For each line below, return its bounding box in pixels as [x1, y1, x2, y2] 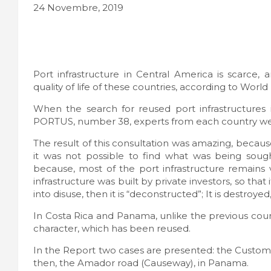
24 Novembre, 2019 [33, 1, 123, 13]
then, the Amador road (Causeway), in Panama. [33, 256, 249, 269]
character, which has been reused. [33, 222, 191, 234]
